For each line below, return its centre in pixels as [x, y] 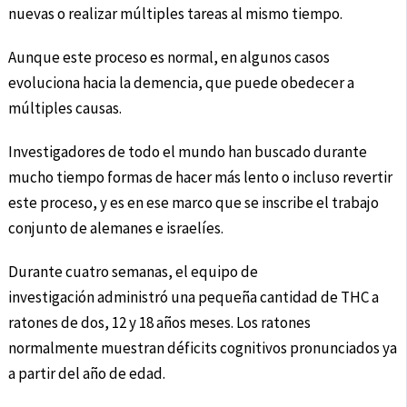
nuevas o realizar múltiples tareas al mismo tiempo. [175, 14]
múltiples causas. [65, 109]
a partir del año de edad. [86, 374]
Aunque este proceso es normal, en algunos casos [169, 58]
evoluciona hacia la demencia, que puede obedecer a [181, 83]
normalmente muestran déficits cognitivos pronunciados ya [202, 348]
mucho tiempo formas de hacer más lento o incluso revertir [200, 178]
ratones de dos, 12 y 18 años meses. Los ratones [159, 323]
